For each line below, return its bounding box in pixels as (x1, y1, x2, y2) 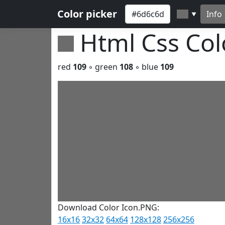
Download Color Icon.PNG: (58, 202, 159, 213)
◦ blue (133, 61, 160, 72)
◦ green (86, 61, 120, 72)
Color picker (57, 7, 117, 21)
